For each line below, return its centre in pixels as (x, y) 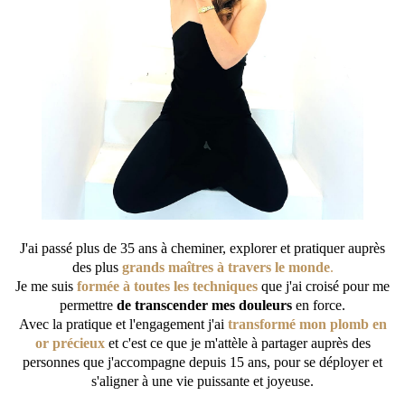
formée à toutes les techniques (167, 287)
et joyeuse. (283, 381)
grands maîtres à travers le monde (226, 268)
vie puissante (213, 381)
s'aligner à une (132, 381)
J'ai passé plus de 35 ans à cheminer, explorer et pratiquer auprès (202, 249)
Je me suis (46, 287)
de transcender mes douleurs (206, 306)
